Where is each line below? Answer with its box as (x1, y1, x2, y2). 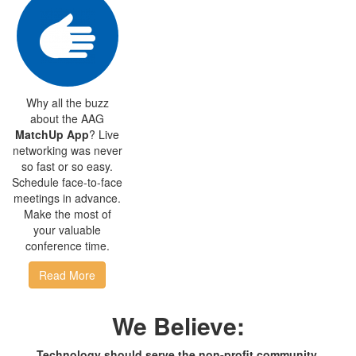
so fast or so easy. (21, 158, 114, 174)
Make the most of (23, 206, 111, 222)
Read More (39, 267, 96, 283)
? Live (89, 126, 120, 142)
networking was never (12, 142, 122, 158)
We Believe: (111, 308, 245, 342)
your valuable (33, 222, 102, 238)
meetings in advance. (14, 190, 122, 206)
